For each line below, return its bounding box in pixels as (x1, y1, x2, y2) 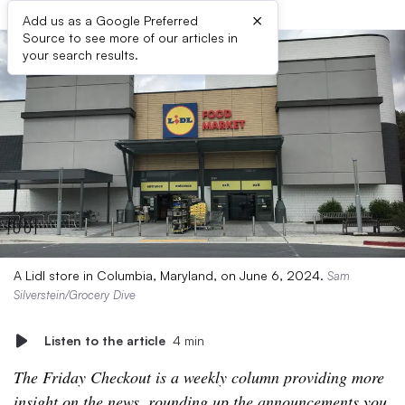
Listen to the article (44, 333, 165, 348)
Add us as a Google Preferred (23, 13, 198, 28)
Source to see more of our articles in (23, 30, 238, 45)
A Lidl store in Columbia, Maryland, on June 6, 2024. (14, 268, 327, 283)
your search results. (23, 47, 138, 62)
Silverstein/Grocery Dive (14, 287, 136, 302)
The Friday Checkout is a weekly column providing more (14, 366, 384, 388)
